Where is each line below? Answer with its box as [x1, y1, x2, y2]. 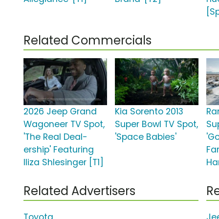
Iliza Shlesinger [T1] [23, 156, 104, 169]
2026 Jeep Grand [23, 106, 97, 118]
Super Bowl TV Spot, [115, 118, 198, 131]
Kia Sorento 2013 [115, 106, 184, 118]
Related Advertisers [23, 183, 135, 199]
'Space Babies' [115, 131, 177, 143]
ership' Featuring [23, 144, 94, 156]
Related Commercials [23, 32, 152, 49]
